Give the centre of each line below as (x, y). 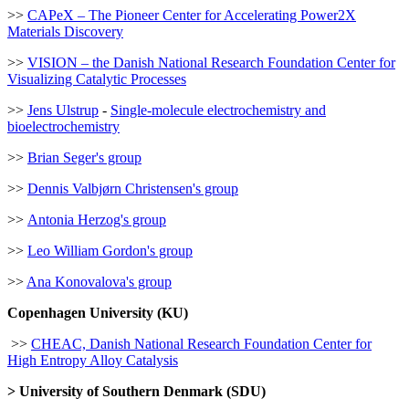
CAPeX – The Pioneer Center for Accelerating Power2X (192, 15)
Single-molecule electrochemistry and (218, 110)
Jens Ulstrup (63, 110)
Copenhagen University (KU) (98, 312)
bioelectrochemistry (63, 126)
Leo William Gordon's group (110, 250)
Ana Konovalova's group (99, 281)
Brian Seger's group (84, 157)
